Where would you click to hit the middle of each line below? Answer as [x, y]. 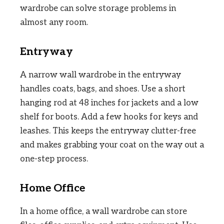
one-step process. [54, 159]
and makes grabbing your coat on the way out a [112, 145]
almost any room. [54, 22]
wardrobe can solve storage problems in [98, 8]
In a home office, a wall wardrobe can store [103, 211]
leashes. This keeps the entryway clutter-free [108, 131]
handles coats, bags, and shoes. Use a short [103, 89]
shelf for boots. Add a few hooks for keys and [109, 117]
